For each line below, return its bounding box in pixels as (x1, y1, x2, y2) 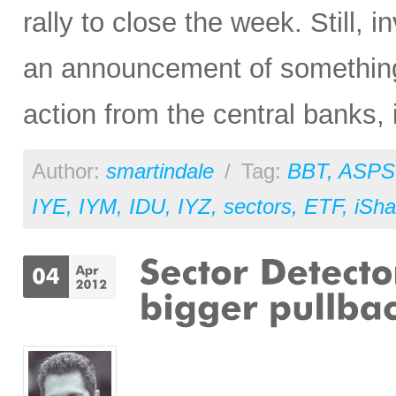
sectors (224, 195, 292, 219)
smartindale (106, 160, 214, 184)
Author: (32, 160, 106, 184)
